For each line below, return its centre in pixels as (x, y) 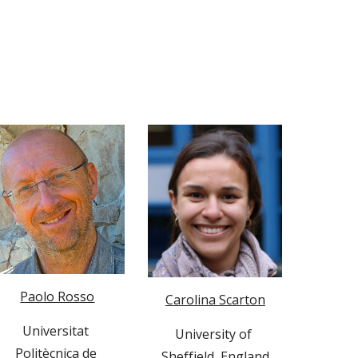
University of (214, 334)
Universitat (56, 331)
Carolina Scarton (215, 299)
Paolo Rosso (58, 297)
